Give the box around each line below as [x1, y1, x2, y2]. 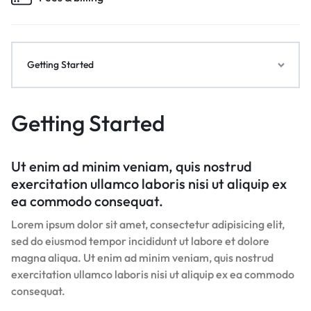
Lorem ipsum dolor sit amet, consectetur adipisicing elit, [11, 217, 285, 232]
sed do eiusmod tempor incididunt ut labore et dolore [11, 234, 269, 249]
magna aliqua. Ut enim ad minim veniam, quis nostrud [11, 251, 274, 265]
